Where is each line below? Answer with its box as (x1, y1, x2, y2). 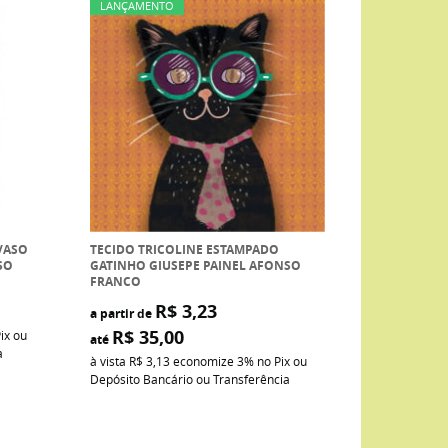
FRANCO (90, 272, 141, 290)
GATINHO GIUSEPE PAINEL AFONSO (90, 256, 301, 274)
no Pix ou (257, 352, 307, 369)
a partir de (90, 304, 152, 322)
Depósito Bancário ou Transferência (90, 370, 290, 387)
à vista (90, 352, 129, 369)
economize (170, 352, 237, 369)
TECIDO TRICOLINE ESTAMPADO (90, 240, 279, 258)
